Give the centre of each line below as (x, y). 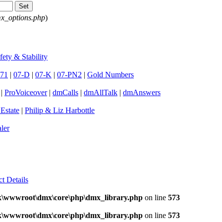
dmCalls (65, 92)
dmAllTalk (101, 92)
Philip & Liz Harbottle (60, 110)
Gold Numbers (111, 74)
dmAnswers (142, 92)
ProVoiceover (26, 92)
